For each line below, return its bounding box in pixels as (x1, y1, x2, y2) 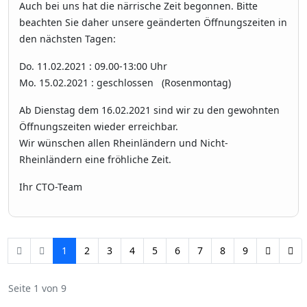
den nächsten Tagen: (19, 32, 116, 46)
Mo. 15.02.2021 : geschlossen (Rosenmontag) (19, 76, 231, 90)
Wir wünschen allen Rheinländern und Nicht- (19, 136, 228, 150)
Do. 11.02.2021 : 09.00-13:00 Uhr (19, 60, 173, 73)
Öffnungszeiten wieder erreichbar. (19, 120, 178, 134)
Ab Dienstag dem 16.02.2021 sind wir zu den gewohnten (19, 103, 280, 117)
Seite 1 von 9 (8, 282, 66, 295)
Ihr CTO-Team (19, 180, 82, 194)
